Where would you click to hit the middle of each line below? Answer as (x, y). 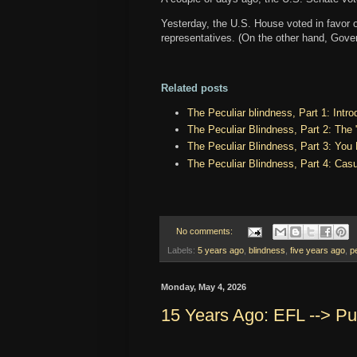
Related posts (194, 88)
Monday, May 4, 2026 (204, 287)
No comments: (205, 231)
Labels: (182, 251)
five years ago (318, 251)
